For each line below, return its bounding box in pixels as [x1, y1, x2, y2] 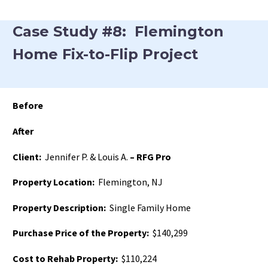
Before [13, 99, 43, 112]
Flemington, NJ [96, 176, 163, 188]
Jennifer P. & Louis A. [41, 150, 128, 163]
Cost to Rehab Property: [13, 252, 118, 264]
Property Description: [13, 201, 108, 214]
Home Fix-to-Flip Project [13, 45, 198, 63]
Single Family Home [108, 201, 191, 214]
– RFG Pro [128, 150, 171, 163]
